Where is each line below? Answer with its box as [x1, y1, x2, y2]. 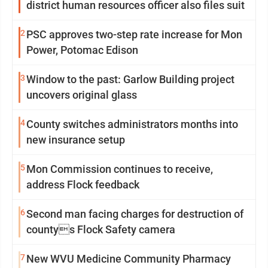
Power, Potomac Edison [26, 44, 138, 56]
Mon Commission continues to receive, [26, 163, 213, 175]
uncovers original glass [26, 89, 137, 101]
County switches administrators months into [26, 118, 238, 130]
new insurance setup [26, 133, 125, 146]
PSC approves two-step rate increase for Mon [26, 28, 242, 41]
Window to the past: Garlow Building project [26, 73, 234, 86]
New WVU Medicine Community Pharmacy [26, 252, 231, 265]
